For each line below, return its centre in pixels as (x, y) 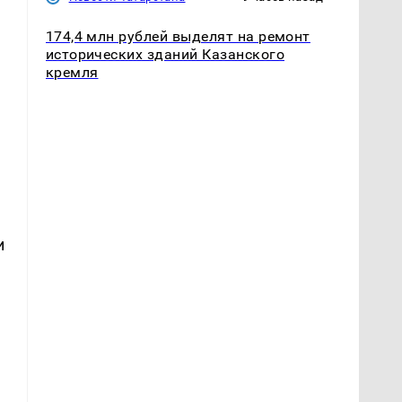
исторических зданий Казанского (165, 54)
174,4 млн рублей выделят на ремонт (178, 36)
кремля (72, 72)
